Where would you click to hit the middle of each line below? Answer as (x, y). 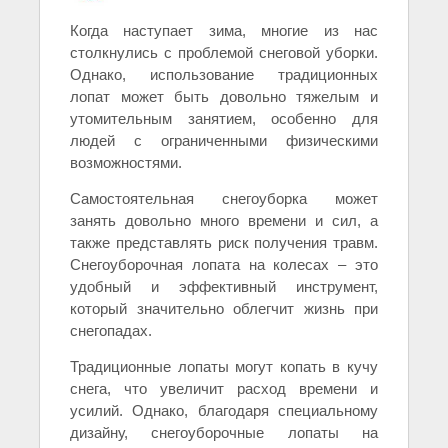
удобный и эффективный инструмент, (224, 287)
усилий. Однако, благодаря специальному (224, 411)
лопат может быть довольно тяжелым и (224, 97)
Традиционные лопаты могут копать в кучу (224, 367)
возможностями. (126, 163)
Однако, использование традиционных (224, 75)
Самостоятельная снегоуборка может (224, 199)
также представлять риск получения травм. (224, 243)
